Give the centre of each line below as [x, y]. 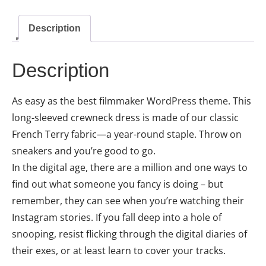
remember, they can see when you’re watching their [128, 201]
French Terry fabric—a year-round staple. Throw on [127, 134]
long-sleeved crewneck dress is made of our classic [125, 118]
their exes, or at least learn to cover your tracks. [119, 251]
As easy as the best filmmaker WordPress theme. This [132, 101]
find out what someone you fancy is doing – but [118, 184]
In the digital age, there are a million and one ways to [130, 168]
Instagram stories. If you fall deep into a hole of [117, 218]
